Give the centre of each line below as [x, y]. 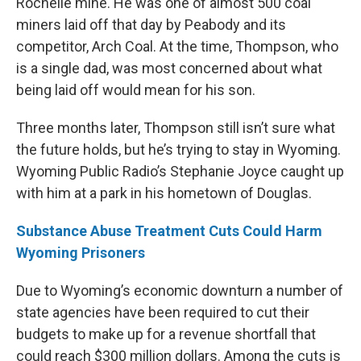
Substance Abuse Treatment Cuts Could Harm [169, 231]
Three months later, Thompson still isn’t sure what [176, 128]
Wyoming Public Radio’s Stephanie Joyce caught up [180, 172]
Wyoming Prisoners [81, 253]
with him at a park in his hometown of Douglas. [164, 193]
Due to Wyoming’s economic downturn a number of [180, 291]
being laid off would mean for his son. [136, 90]
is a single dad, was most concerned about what [169, 68]
